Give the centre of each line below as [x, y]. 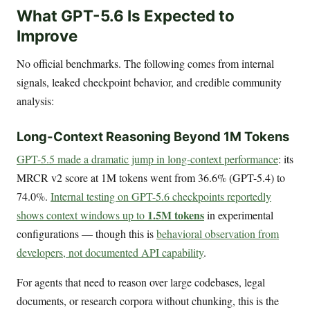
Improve [47, 36]
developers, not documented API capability [110, 253]
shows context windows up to [82, 215]
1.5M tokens [176, 215]
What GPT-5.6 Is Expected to [126, 16]
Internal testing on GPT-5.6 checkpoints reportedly [161, 197]
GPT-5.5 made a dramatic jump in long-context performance [147, 159]
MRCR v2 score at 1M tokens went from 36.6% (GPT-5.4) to [151, 178]
